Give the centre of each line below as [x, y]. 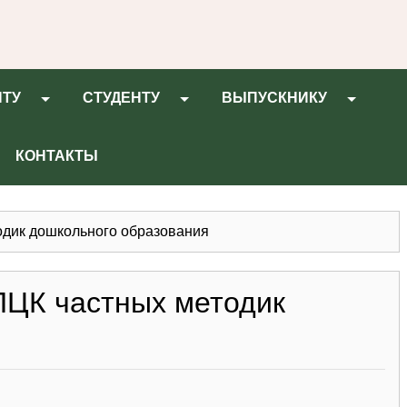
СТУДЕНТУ [121, 98]
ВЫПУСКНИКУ [274, 98]
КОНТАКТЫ [57, 156]
